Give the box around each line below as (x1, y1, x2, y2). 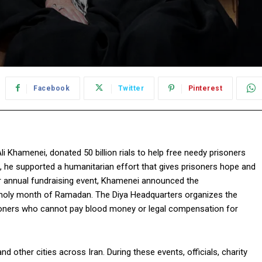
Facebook (33, 84, 70, 93)
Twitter (118, 84, 144, 93)
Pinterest (188, 84, 223, 93)
